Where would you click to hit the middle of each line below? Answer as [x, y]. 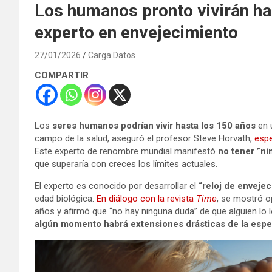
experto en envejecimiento [136, 32]
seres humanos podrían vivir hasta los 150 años [154, 125]
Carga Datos [112, 55]
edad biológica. [66, 198]
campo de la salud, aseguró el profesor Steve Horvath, [144, 138]
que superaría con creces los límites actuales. [126, 164]
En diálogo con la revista [146, 198]
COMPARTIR [62, 75]
